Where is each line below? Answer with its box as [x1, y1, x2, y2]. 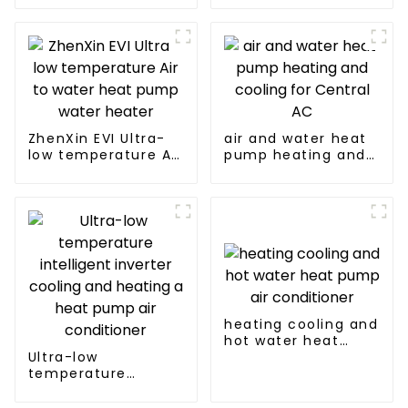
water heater [27, 178, 128, 198]
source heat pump [223, 4, 366, 23]
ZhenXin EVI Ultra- [27, 129, 166, 148]
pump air [223, 348, 293, 367]
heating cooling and [223, 315, 379, 334]
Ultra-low [27, 348, 98, 367]
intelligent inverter [27, 381, 172, 400]
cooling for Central [223, 162, 371, 181]
